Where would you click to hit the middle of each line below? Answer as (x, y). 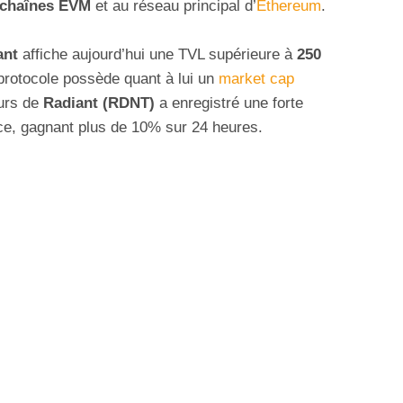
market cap (256, 78)
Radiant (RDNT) (99, 103)
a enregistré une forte (229, 103)
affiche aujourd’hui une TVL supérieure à (155, 54)
